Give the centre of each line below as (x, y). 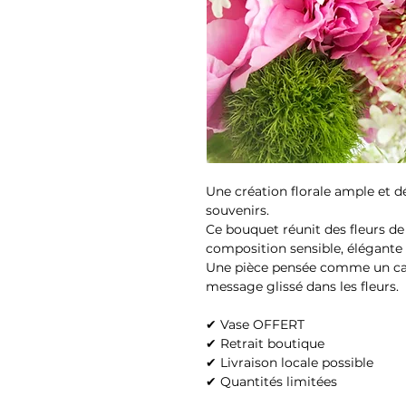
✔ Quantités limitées (271, 382)
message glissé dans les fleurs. (302, 286)
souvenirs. (237, 210)
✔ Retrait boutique (265, 343)
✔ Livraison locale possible (290, 362)
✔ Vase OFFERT (255, 324)
